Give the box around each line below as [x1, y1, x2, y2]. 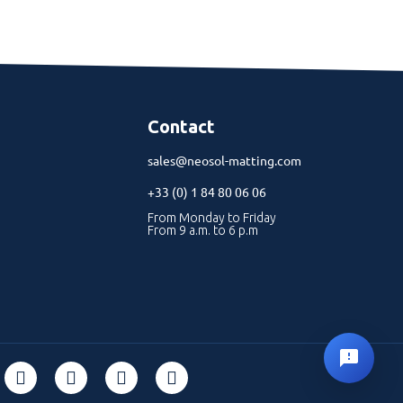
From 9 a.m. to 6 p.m [147, 223, 258, 237]
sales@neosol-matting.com [147, 152, 301, 168]
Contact [147, 116, 215, 137]
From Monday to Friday [147, 210, 276, 225]
